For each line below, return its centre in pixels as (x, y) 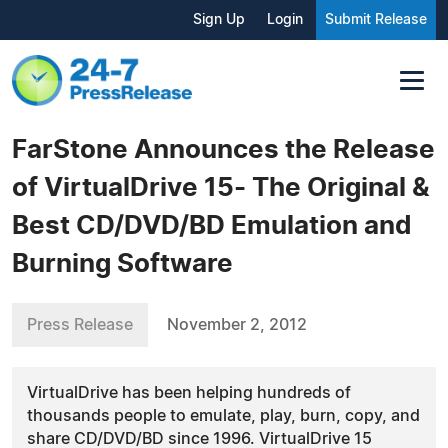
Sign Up (219, 20)
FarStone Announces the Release (223, 149)
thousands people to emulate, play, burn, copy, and (223, 415)
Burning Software (122, 263)
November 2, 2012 (237, 324)
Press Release (80, 324)
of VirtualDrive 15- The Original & (221, 187)
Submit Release (376, 20)
